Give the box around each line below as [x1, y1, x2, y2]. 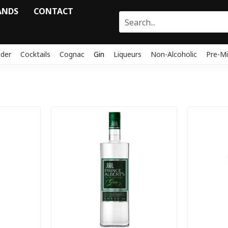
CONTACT [33, 6, 73, 17]
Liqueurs [113, 49, 141, 59]
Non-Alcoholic [151, 49, 197, 59]
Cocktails [20, 49, 50, 59]
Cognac [60, 49, 84, 59]
